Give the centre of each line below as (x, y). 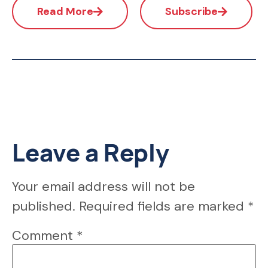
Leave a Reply (91, 152)
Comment (44, 235)
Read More (65, 11)
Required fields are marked (163, 206)
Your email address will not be (103, 186)
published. (44, 206)
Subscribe (191, 11)
